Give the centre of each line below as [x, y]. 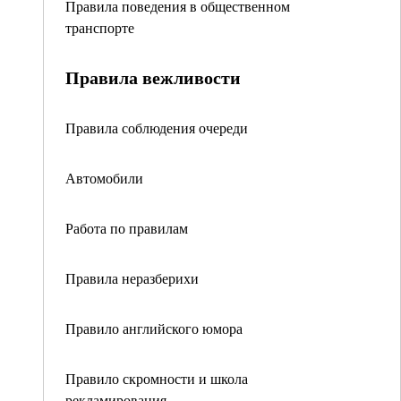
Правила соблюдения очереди [157, 128]
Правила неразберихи [132, 278]
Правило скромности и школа [157, 378]
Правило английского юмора [154, 328]
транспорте [100, 27]
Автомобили [104, 178]
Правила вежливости [153, 77]
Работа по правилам [127, 228]
